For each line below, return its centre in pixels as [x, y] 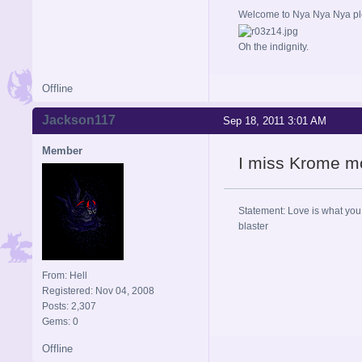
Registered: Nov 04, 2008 [98, 290]
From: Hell [65, 275]
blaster [253, 226]
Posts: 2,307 [69, 306]
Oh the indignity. [274, 46]
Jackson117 [79, 120]
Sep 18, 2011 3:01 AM [275, 120]
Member [62, 150]
